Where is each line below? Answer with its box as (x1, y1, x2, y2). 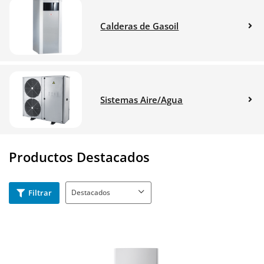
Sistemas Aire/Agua (100, 93, 183, 105)
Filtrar (28, 187, 52, 198)
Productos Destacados (9, 148, 150, 166)
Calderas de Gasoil (100, 20, 179, 32)
